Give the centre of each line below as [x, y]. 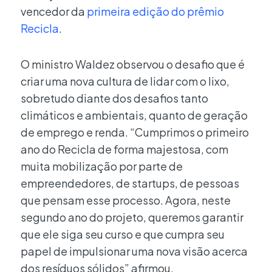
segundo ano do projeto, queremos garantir [132, 217]
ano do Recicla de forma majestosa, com [124, 149]
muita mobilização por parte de [102, 166]
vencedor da [54, 11]
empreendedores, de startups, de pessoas [130, 183]
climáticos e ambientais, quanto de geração [134, 115]
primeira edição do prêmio [155, 11]
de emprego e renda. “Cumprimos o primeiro [135, 132]
